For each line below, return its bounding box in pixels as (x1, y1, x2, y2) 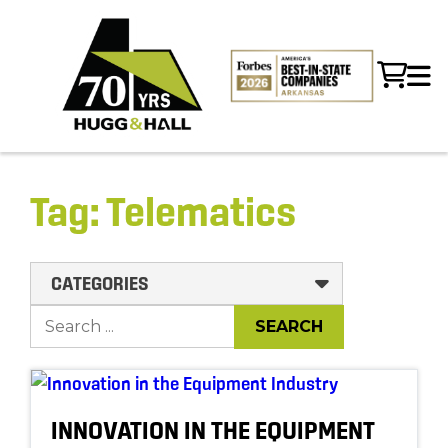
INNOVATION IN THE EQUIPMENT (51, 417, 375, 445)
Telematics (106, 189, 296, 235)
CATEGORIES (51, 273, 149, 295)
